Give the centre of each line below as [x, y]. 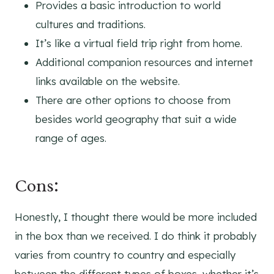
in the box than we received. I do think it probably [135, 236]
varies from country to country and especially [125, 255]
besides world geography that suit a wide [136, 119]
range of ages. [71, 138]
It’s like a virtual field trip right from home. [139, 43]
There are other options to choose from [133, 100]
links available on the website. [108, 81]
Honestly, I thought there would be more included [136, 217]
